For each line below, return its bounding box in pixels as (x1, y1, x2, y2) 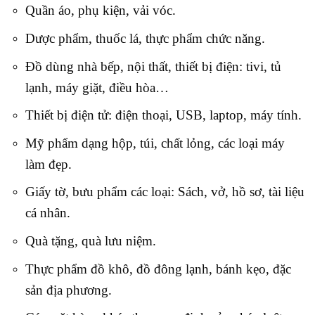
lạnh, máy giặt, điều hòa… (25, 79, 169, 95)
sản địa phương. (25, 282, 112, 297)
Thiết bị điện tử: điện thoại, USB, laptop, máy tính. (25, 108, 302, 123)
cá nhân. (25, 205, 70, 221)
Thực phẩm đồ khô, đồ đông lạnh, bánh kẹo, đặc (25, 261, 291, 276)
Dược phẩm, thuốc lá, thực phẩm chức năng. (25, 31, 265, 46)
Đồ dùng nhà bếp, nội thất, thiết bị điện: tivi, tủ (25, 58, 281, 74)
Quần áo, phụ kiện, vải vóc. (25, 3, 176, 18)
